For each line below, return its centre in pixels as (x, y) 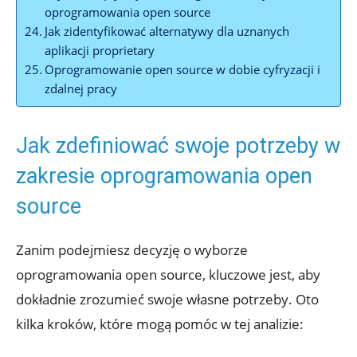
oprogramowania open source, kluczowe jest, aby (168, 274)
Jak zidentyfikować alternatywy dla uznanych (167, 31)
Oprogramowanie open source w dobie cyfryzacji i (183, 69)
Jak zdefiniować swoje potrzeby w (178, 145)
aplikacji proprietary (100, 50)
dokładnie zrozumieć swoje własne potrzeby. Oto (167, 299)
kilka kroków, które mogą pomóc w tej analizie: (160, 324)
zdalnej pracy (81, 88)
